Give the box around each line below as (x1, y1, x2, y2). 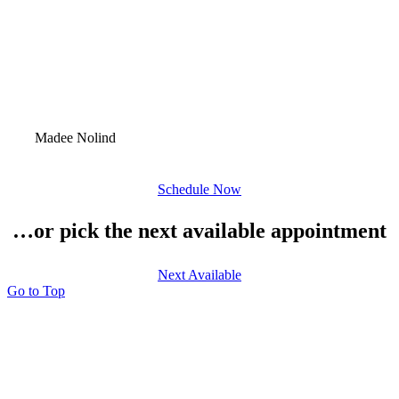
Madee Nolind (35, 129, 117, 145)
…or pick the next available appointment (12, 218, 387, 242)
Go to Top (7, 282, 65, 298)
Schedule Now (158, 181, 241, 197)
